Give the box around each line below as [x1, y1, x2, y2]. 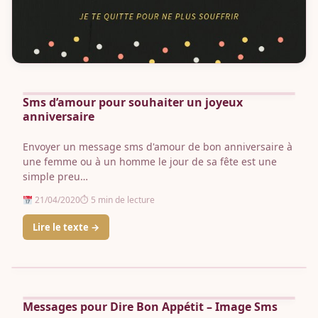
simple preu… [23, 170, 88, 184]
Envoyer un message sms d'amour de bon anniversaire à [23, 140, 292, 154]
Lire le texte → [33, 221, 99, 234]
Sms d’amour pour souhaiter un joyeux [23, 94, 243, 111]
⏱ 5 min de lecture [79, 194, 155, 207]
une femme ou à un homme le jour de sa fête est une [23, 155, 277, 169]
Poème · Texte [25, 278, 80, 289]
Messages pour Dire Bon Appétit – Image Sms [23, 299, 278, 315]
